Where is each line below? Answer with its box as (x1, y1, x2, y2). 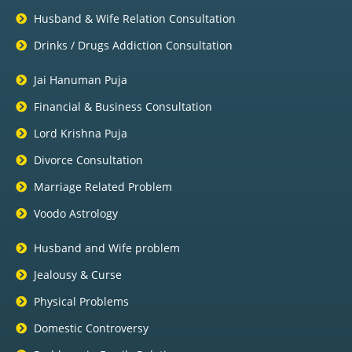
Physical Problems (33, 294, 129, 310)
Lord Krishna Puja (33, 126, 127, 141)
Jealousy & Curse (33, 267, 122, 283)
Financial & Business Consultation (33, 99, 212, 115)
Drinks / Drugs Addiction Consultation (33, 38, 233, 53)
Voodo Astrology (33, 206, 118, 222)
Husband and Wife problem (33, 240, 180, 256)
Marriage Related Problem (33, 179, 172, 195)
